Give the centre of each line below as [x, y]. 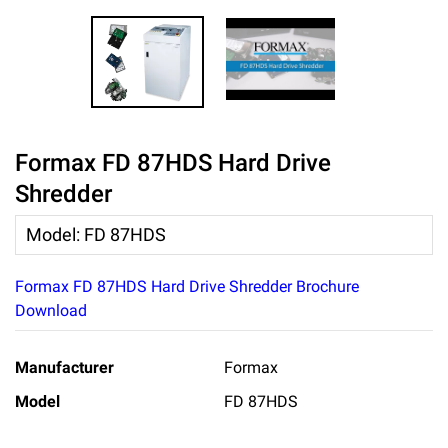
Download [51, 310]
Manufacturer [64, 367]
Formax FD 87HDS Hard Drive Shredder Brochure [187, 286]
